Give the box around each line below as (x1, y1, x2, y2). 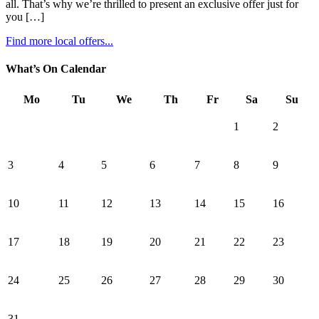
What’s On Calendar (6, 63, 106, 75)
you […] (6, 11, 44, 23)
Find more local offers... (6, 35, 113, 48)
